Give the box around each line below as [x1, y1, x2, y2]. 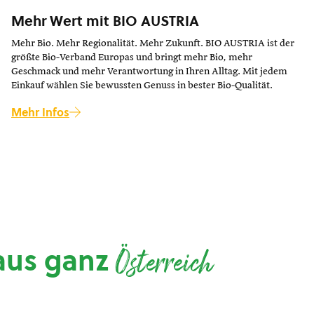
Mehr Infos [11, 104, 69, 120]
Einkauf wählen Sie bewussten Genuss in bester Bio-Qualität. [11, 81, 273, 90]
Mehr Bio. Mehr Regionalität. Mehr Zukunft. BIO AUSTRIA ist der [11, 39, 294, 48]
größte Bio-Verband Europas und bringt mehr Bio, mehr [11, 53, 252, 62]
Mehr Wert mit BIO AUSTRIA [11, 11, 199, 31]
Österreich [116, 246, 214, 285]
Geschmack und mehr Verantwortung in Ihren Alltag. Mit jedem [11, 67, 287, 76]
